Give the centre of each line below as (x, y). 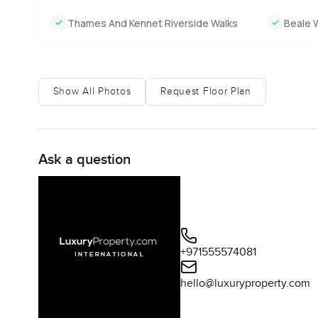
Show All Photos (92, 92)
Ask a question (84, 159)
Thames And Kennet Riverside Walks (152, 23)
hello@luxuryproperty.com (245, 283)
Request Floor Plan (206, 92)
